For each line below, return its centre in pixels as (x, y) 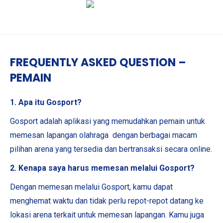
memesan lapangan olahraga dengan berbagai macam (104, 135)
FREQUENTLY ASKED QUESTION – (98, 62)
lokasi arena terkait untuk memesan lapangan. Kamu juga (107, 215)
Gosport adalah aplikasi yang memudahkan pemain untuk (108, 121)
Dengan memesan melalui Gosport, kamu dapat (91, 187)
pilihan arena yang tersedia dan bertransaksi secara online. (111, 149)
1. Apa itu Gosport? (46, 102)
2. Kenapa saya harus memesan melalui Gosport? (102, 168)
